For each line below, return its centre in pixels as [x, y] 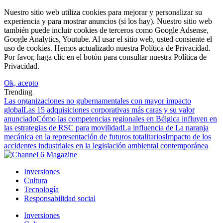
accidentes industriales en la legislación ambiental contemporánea [106, 146]
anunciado [20, 119]
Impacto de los [188, 137]
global [14, 110]
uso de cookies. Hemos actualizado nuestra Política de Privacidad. [107, 48]
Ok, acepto [21, 83]
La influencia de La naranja [166, 128]
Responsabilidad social [60, 198]
